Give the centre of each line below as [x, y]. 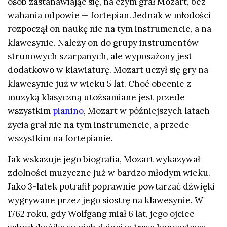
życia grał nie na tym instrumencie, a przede [99, 124]
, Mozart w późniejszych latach [147, 111]
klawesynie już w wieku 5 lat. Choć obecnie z [99, 83]
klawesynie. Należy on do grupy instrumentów [103, 42]
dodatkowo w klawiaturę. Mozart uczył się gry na [108, 70]
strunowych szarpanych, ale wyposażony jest [100, 56]
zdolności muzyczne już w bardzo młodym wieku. [109, 173]
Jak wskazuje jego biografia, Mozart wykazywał [104, 159]
